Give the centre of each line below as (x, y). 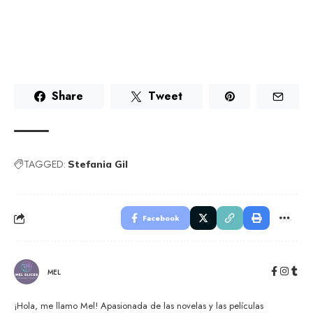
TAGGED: (45, 165)
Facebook (161, 218)
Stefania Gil (98, 165)
